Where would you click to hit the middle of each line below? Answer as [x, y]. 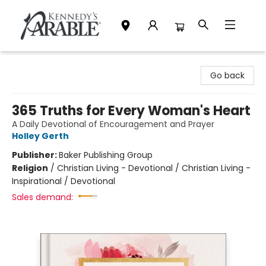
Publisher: [35, 155]
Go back [227, 75]
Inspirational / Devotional [64, 181]
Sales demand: [42, 197]
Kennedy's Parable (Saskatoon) [74, 62]
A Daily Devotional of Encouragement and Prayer [113, 124]
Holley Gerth [40, 136]
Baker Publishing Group [106, 155]
